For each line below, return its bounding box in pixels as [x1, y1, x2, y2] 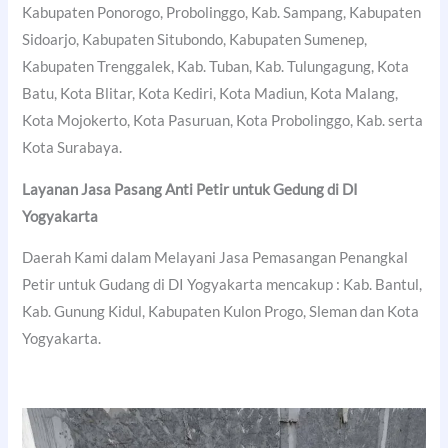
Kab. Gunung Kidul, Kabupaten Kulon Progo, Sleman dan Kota [22, 303, 420, 321]
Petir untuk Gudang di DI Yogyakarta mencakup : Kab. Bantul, [22, 276, 423, 294]
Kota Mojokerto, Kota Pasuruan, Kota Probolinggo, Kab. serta [22, 112, 424, 129]
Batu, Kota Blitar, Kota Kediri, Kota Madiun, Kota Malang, [22, 85, 399, 102]
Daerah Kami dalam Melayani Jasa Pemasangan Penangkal [22, 249, 409, 267]
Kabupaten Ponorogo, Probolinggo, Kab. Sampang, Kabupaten [22, 4, 422, 21]
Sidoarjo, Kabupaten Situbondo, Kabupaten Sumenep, [22, 31, 368, 48]
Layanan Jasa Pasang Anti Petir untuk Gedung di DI [22, 180, 359, 198]
